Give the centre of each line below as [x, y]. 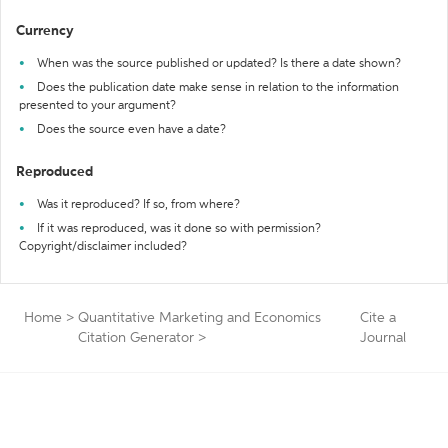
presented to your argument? [97, 106]
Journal [383, 338]
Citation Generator [136, 338]
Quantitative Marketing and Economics [199, 318]
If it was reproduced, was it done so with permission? [179, 229]
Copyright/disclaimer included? [103, 247]
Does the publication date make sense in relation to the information [218, 88]
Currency [45, 31]
